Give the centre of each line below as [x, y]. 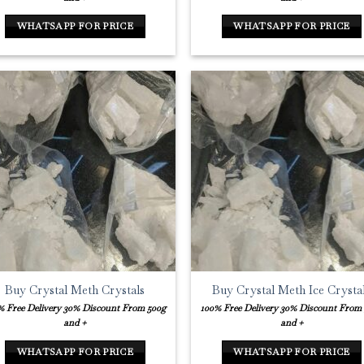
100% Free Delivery [239, 308]
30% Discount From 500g [115, 308]
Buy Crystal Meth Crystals [75, 290]
